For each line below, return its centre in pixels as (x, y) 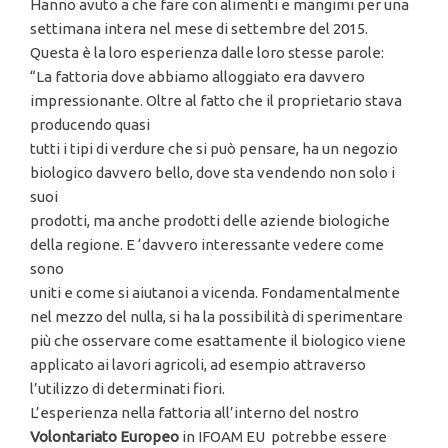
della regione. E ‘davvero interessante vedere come (207, 245)
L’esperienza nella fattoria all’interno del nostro (194, 413)
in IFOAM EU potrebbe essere (283, 437)
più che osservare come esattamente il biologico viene (218, 341)
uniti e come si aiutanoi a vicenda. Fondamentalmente (215, 293)
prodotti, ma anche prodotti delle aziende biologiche (210, 221)
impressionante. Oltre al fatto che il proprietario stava (216, 101)
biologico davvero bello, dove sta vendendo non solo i (212, 173)
